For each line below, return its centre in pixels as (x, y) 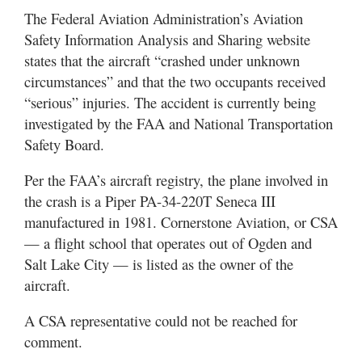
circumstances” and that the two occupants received (175, 81)
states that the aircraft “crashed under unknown (162, 60)
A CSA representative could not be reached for (161, 320)
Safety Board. (64, 144)
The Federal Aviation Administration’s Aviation (164, 18)
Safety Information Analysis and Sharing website (167, 39)
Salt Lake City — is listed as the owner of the (159, 264)
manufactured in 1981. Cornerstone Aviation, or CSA (181, 222)
